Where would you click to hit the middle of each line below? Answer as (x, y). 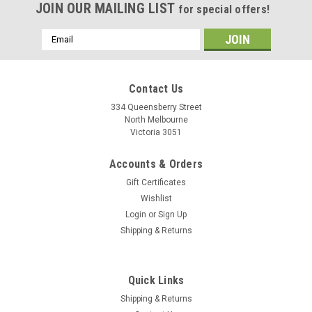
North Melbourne (156, 119)
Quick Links (156, 280)
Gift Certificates (156, 182)
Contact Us (156, 88)
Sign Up (173, 214)
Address (60, 50)
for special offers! (224, 9)
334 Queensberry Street (156, 107)
